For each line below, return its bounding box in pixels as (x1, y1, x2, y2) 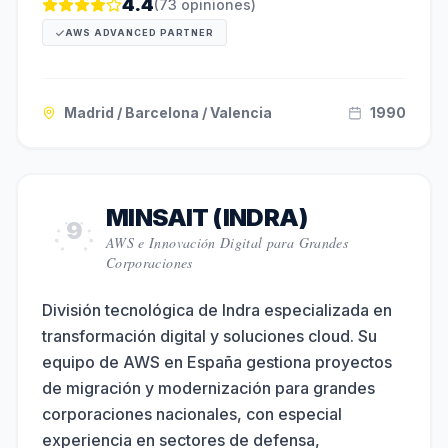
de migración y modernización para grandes (42, 378, 375, 398)
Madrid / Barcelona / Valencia (64, 104, 272, 121)
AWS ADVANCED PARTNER (65, 27, 214, 38)
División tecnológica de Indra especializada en (42, 300, 392, 320)
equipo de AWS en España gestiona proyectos (42, 352, 392, 372)
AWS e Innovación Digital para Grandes (106, 233, 348, 252)
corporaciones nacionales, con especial (42, 404, 342, 424)
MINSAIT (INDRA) (106, 203, 307, 232)
